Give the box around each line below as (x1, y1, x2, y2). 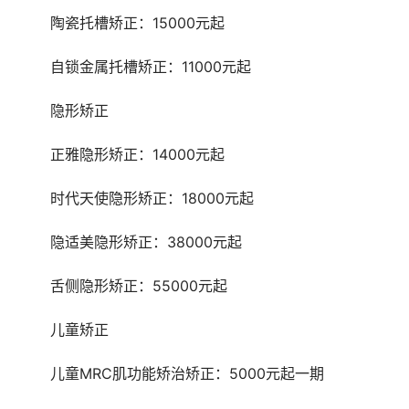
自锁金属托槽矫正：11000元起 (50, 58, 251, 77)
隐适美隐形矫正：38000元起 (50, 233, 242, 252)
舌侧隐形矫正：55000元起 (50, 277, 227, 296)
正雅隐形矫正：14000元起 (50, 145, 225, 164)
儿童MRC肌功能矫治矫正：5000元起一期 (50, 364, 324, 383)
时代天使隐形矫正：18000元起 (50, 189, 254, 208)
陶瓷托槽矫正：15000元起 (50, 14, 225, 33)
